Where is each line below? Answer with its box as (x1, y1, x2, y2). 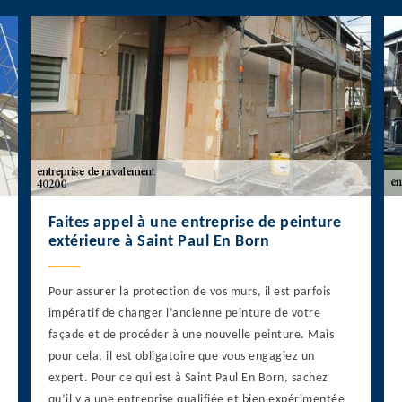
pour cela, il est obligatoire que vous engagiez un (48, 350, 315, 364)
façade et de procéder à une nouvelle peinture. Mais (48, 328, 335, 343)
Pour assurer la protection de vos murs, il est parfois (48, 285, 331, 300)
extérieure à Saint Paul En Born (48, 233, 270, 251)
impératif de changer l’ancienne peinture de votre (48, 307, 321, 321)
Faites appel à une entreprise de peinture (48, 214, 342, 232)
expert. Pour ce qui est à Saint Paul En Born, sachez (48, 371, 328, 386)
